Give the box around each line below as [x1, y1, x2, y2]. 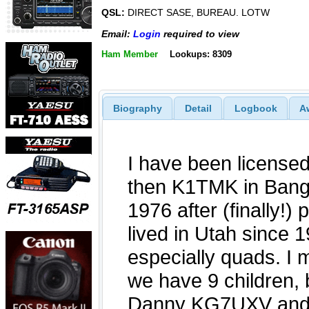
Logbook [234, 102, 277, 114]
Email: [101, 28, 133, 39]
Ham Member [101, 49, 158, 59]
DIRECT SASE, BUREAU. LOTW [125, 7, 270, 19]
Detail [184, 102, 212, 114]
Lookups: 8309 [169, 49, 232, 59]
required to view [161, 28, 239, 39]
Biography [112, 102, 162, 114]
